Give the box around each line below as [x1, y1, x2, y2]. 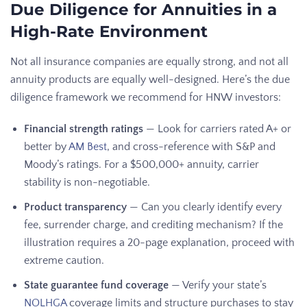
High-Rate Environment [10, 21, 208, 41]
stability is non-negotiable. [24, 175, 150, 188]
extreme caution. [24, 254, 104, 267]
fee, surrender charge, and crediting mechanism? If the [24, 218, 283, 231]
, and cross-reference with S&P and [107, 140, 275, 153]
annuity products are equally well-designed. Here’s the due [10, 73, 290, 86]
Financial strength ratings [24, 122, 143, 135]
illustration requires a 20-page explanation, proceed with [24, 236, 295, 249]
